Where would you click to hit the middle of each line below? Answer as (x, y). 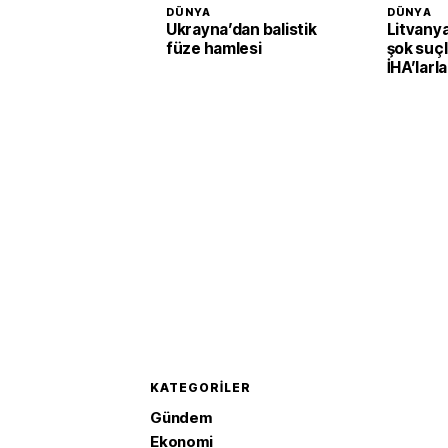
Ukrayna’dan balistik (241, 29)
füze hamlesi (214, 48)
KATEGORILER (200, 387)
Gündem (181, 417)
